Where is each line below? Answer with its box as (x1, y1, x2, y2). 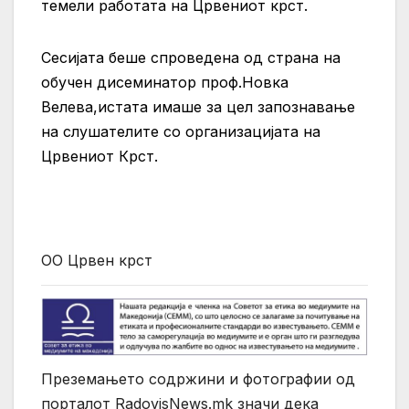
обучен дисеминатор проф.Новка (41, 73, 288, 92)
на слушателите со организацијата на (41, 122, 320, 142)
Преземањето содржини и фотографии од (41, 370, 355, 389)
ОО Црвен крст (41, 251, 152, 270)
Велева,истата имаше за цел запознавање (41, 98, 355, 117)
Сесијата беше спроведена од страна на (41, 48, 341, 68)
